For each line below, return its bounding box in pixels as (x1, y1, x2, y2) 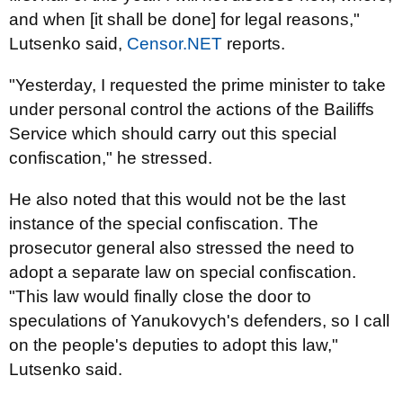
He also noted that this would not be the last (9, 190, 345, 209)
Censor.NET (127, 34, 222, 53)
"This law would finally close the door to (9, 287, 311, 306)
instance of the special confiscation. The (9, 214, 318, 233)
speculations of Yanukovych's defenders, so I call (9, 311, 390, 330)
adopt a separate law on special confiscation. (9, 263, 356, 282)
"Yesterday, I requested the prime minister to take (9, 76, 386, 94)
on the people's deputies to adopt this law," (9, 336, 338, 354)
